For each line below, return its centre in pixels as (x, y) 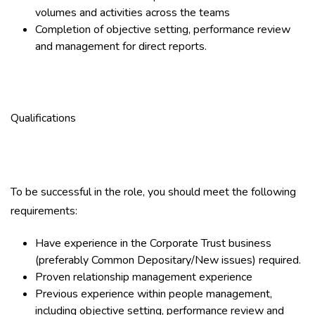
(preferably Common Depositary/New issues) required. (168, 260)
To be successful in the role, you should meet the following (153, 192)
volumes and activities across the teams (133, 13)
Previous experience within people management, (154, 294)
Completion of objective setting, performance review (163, 30)
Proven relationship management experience (145, 277)
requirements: (44, 211)
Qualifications (43, 118)
